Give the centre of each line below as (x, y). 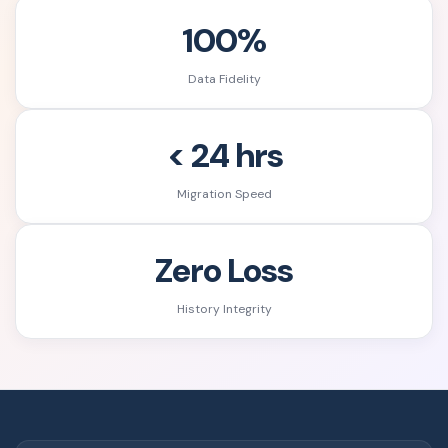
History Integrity (224, 309)
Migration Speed (224, 194)
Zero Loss (224, 271)
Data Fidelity (224, 79)
